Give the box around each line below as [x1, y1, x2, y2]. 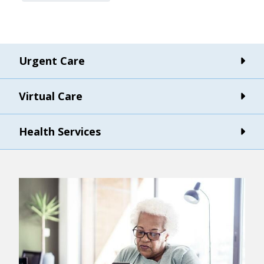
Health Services [19, 124, 101, 138]
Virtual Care [19, 88, 82, 103]
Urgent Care [19, 53, 85, 68]
